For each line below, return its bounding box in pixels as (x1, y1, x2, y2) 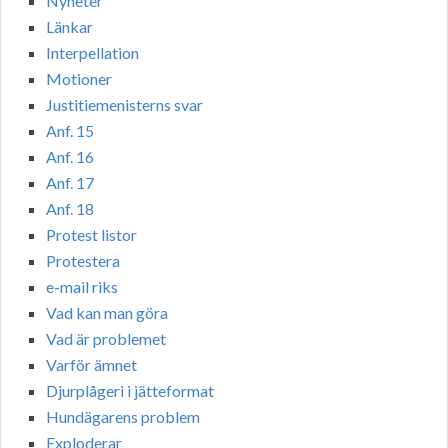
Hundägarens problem (46, 406, 200, 426)
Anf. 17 (46, 172, 94, 192)
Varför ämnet (46, 354, 137, 374)
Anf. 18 (46, 198, 94, 218)
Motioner (46, 68, 112, 88)
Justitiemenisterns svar (46, 94, 203, 114)
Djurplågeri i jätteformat (46, 380, 214, 400)
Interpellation (46, 42, 139, 62)
